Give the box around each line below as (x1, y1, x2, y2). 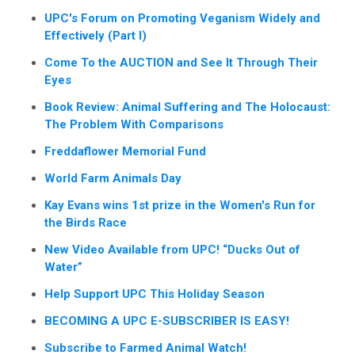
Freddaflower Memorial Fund (44, 143, 206, 158)
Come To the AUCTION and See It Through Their (44, 55, 318, 70)
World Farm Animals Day (44, 170, 181, 185)
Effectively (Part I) (44, 28, 147, 43)
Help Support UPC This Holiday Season (44, 286, 265, 301)
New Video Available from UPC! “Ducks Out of (44, 242, 300, 257)
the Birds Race (44, 215, 127, 230)
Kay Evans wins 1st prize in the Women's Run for (44, 197, 315, 212)
